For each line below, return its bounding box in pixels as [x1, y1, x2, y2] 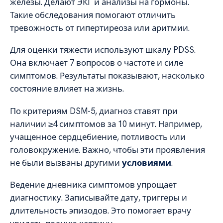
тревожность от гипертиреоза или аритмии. [10, 22, 190, 33]
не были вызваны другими [10, 157, 122, 168]
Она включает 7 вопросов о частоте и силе [10, 57, 183, 69]
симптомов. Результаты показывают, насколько [10, 70, 205, 82]
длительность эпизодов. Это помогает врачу [10, 205, 191, 217]
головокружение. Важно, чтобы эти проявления [10, 144, 205, 155]
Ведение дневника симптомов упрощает [10, 179, 177, 191]
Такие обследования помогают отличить [10, 9, 176, 20]
